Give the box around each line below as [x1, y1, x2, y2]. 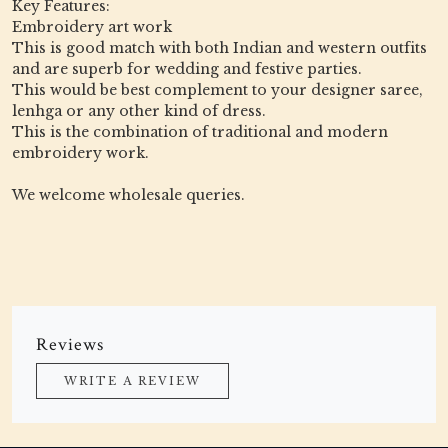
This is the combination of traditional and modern [12, 122, 388, 141]
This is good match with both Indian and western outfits [12, 38, 427, 57]
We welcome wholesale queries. [12, 185, 245, 204]
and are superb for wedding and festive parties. [12, 59, 362, 78]
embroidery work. [12, 143, 149, 162]
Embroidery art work [12, 17, 172, 36]
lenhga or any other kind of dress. [12, 101, 266, 120]
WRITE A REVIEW [64, 373, 201, 388]
